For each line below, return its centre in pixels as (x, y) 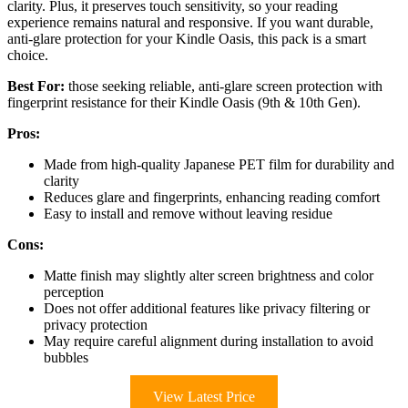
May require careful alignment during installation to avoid (209, 342)
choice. (28, 56)
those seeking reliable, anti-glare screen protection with (224, 87)
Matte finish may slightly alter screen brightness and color (209, 276)
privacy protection (96, 325)
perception (74, 292)
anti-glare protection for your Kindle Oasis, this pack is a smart (187, 39)
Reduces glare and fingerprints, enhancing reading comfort (212, 198)
